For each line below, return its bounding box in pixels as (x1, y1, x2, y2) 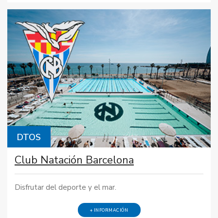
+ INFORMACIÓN (90, 207, 128, 214)
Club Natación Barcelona (15, 152, 134, 167)
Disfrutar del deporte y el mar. (15, 182, 116, 193)
